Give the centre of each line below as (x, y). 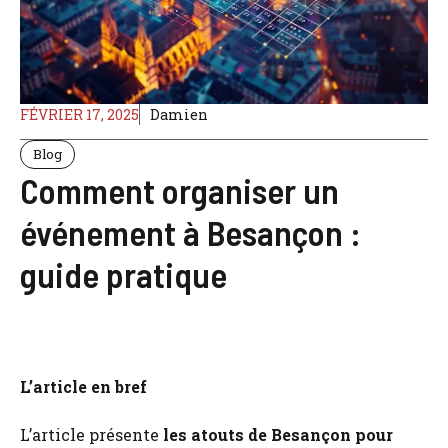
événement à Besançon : (190, 231)
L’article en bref (83, 386)
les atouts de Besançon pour (278, 434)
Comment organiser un (179, 189)
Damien (179, 114)
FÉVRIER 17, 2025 (79, 114)
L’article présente (91, 434)
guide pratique (123, 273)
